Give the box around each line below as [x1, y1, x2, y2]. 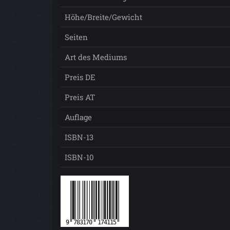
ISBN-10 [65, 152, 94, 163]
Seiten [65, 32, 88, 43]
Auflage [65, 112, 92, 123]
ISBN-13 [65, 132, 93, 143]
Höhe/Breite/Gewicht [65, 12, 142, 23]
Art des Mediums [65, 52, 127, 63]
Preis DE [65, 72, 95, 83]
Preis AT [65, 92, 95, 103]
